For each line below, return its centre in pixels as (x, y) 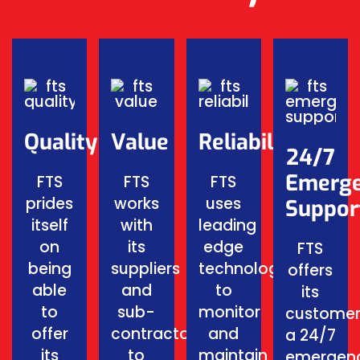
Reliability (249, 142)
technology (243, 269)
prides (50, 204)
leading (227, 225)
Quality (61, 142)
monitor (229, 312)
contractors (157, 334)
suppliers (146, 269)
